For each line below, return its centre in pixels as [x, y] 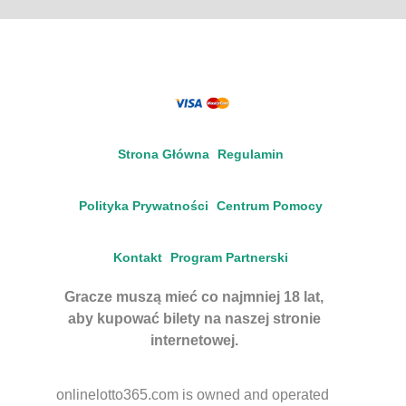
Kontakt [138, 257]
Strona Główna [164, 154]
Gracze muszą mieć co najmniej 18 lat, [194, 296]
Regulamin [251, 154]
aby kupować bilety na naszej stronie [194, 318]
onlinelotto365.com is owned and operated [193, 394]
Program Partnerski [229, 257]
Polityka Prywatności [144, 205]
